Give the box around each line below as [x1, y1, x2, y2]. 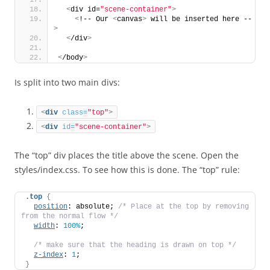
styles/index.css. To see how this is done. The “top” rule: [14, 164, 240, 175]
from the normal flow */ [21, 212, 118, 221]
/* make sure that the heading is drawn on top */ [34, 241, 236, 250]
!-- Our [79, 15, 113, 24]
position [34, 202, 67, 211]
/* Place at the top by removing [118, 202, 249, 211]
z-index [34, 251, 63, 259]
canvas [117, 15, 142, 24]
